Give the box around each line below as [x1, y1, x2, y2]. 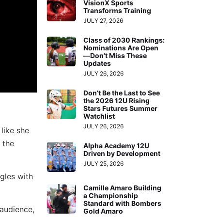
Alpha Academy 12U [83, 141, 150, 150]
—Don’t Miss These [83, 51, 147, 60]
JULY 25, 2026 [83, 160, 124, 168]
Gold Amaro [83, 206, 124, 215]
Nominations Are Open [83, 44, 159, 52]
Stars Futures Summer [83, 104, 158, 113]
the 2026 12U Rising [83, 96, 150, 105]
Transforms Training [83, 6, 152, 15]
